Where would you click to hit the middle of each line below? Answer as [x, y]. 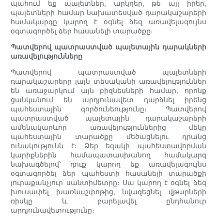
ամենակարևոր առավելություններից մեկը [108, 127]
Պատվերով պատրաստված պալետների [108, 72]
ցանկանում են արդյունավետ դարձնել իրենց [108, 100]
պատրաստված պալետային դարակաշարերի [108, 118]
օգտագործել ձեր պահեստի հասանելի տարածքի [108, 173]
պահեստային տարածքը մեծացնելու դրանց [108, 137]
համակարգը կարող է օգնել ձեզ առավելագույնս [108, 22]
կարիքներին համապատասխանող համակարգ [108, 155]
